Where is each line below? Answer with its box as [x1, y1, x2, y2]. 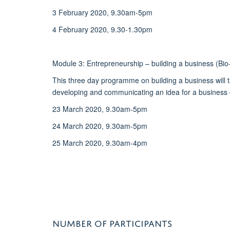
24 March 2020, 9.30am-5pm [52, 120, 147, 131]
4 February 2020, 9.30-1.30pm [52, 24, 152, 34]
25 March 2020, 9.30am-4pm [52, 137, 147, 148]
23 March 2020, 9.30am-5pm [52, 103, 147, 114]
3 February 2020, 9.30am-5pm [52, 7, 152, 17]
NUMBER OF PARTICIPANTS [52, 214, 172, 229]
